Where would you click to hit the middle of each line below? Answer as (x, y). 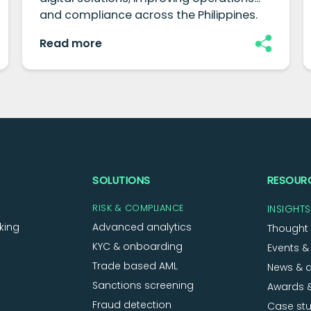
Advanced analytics (142, 227)
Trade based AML (135, 266)
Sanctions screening (143, 286)
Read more (71, 44)
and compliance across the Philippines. (149, 15)
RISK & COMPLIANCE (138, 208)
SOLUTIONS (121, 180)
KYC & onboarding (138, 247)
